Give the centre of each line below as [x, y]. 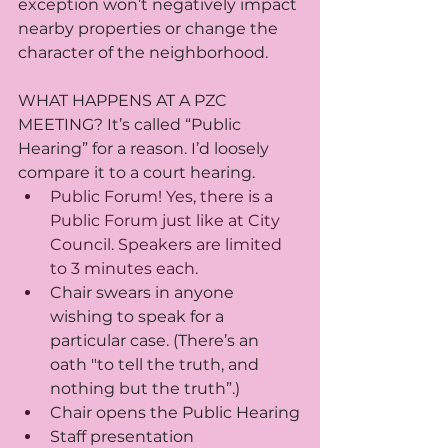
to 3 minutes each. [124, 269]
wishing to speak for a [139, 317]
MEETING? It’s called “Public [131, 125]
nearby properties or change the [150, 29]
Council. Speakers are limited [168, 245]
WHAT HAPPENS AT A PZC [124, 101]
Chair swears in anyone [144, 293]
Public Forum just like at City [167, 221]
